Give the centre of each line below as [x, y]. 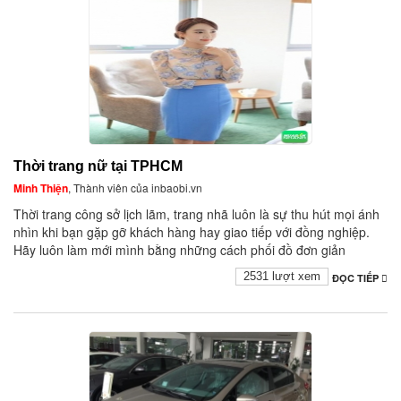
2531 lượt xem [282, 277]
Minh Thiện [41, 188]
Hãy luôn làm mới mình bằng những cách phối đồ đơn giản [179, 250]
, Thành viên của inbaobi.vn [135, 188]
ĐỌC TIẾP [357, 278]
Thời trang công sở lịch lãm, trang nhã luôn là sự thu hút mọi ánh [196, 214]
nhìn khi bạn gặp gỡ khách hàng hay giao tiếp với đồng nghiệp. [192, 232]
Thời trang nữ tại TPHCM [98, 166]
